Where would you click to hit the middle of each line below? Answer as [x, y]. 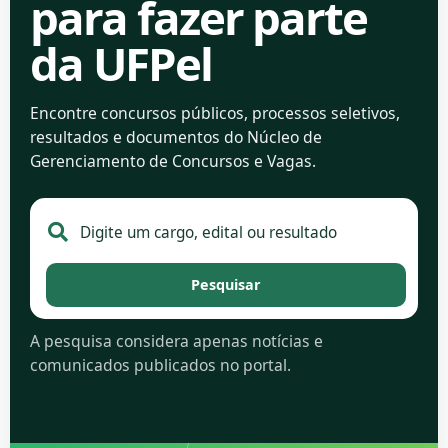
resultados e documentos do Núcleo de [176, 137]
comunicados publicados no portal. [160, 365]
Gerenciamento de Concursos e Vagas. [173, 161]
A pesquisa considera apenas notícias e [176, 341]
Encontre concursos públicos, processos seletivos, [215, 113]
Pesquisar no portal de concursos [159, 219]
